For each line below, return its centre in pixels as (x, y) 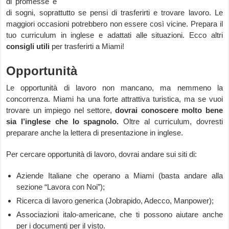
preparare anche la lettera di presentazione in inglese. (95, 133)
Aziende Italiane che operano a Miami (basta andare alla (120, 176)
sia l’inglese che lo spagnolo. (63, 121)
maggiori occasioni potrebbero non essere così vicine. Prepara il (114, 24)
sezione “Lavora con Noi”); (61, 187)
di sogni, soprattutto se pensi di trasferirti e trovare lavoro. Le (114, 13)
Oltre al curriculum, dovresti (171, 121)
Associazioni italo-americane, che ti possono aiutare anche (120, 214)
